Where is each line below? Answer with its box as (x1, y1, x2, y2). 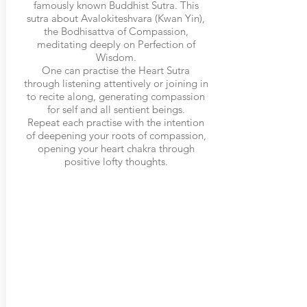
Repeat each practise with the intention (27, 116, 204, 129)
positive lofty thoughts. (64, 155, 168, 168)
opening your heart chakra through (37, 142, 195, 155)
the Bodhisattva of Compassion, (43, 25, 188, 38)
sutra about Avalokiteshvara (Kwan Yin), (27, 12, 205, 25)
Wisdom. (95, 51, 136, 64)
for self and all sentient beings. (47, 103, 185, 116)
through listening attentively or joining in (23, 77, 208, 90)
